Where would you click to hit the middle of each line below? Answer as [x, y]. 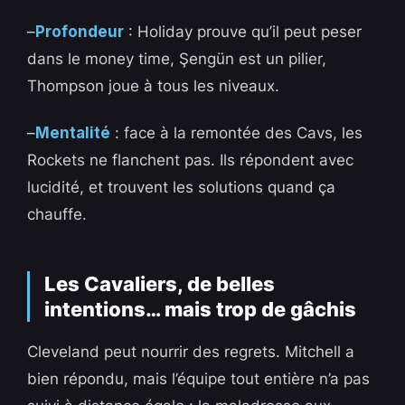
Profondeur [80, 32]
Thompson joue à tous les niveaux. [154, 86]
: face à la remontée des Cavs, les [237, 133]
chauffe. [57, 215]
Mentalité [73, 133]
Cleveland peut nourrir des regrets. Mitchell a [191, 352]
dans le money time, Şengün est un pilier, [177, 59]
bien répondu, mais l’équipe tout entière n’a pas [199, 379]
